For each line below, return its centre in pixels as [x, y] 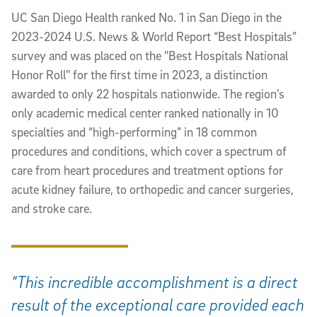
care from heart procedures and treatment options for [147, 171]
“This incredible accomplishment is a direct [155, 281]
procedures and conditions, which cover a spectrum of [149, 151]
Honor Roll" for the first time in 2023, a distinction [139, 75]
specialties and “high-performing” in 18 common [134, 132]
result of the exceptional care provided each [158, 304]
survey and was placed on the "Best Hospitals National [150, 56]
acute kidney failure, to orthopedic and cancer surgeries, [152, 190]
